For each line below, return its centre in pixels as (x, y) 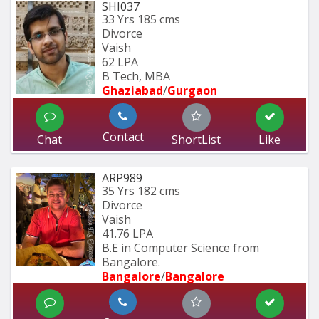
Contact (123, 137)
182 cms (159, 191)
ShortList (196, 140)
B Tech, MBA (136, 77)
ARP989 (122, 178)
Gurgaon (192, 91)
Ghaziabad (132, 91)
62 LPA (120, 62)
